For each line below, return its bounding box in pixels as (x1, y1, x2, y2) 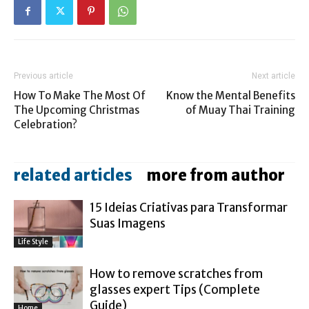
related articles (14, 166, 132, 186)
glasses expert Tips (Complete (90, 282, 260, 298)
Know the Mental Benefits (166, 89, 295, 103)
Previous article (14, 71, 73, 81)
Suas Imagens (90, 216, 166, 232)
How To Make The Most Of (14, 89, 146, 103)
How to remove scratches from (90, 266, 263, 282)
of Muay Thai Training (186, 103, 295, 117)
